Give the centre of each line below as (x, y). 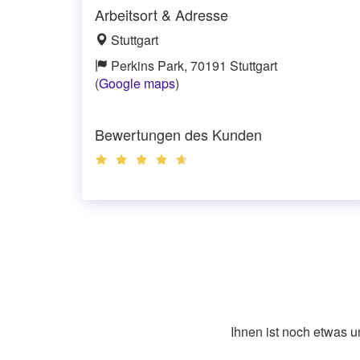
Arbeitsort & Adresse (162, 14)
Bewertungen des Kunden (178, 134)
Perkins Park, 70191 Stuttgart (192, 65)
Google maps (137, 83)
